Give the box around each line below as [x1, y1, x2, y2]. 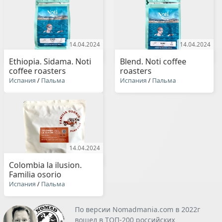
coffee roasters [9, 65, 66, 76]
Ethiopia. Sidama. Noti [9, 55, 91, 67]
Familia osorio [9, 169, 61, 180]
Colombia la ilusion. [9, 160, 82, 171]
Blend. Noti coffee [119, 55, 186, 67]
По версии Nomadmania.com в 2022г [74, 205, 200, 215]
